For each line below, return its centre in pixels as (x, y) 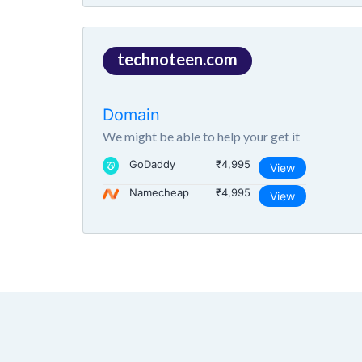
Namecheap (159, 192)
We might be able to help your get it (201, 136)
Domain (131, 115)
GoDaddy (152, 164)
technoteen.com (177, 59)
